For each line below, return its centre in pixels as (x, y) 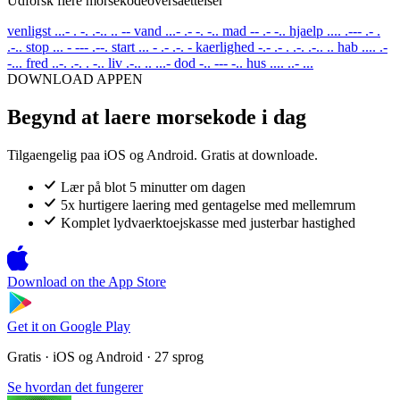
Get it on (32, 326)
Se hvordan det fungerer (75, 387)
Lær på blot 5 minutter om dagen (153, 187)
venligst (29, 30)
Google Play (95, 326)
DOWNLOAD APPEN (75, 79)
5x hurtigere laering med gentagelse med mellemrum (208, 204)
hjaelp (306, 30)
